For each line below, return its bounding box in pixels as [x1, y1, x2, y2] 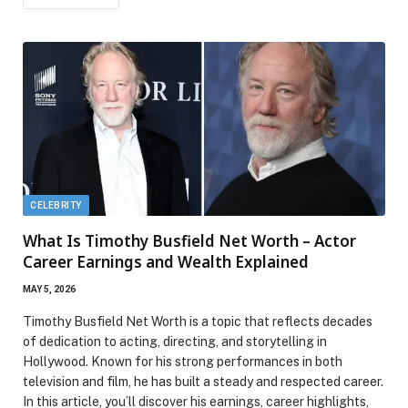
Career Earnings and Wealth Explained [23, 250, 309, 272]
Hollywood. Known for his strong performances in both [23, 353, 342, 369]
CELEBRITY [30, 199, 82, 210]
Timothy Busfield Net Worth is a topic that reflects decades [23, 313, 372, 329]
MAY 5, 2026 [23, 283, 76, 294]
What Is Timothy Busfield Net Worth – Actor [23, 229, 356, 251]
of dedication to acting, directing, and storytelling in [23, 333, 327, 349]
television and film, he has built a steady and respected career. [23, 373, 383, 389]
